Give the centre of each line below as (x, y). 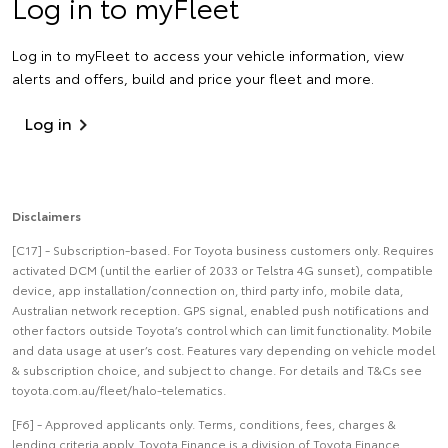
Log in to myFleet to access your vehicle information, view (208, 54)
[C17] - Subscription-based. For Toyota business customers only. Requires (223, 249)
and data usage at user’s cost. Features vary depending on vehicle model (223, 349)
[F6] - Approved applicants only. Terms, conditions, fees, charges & (204, 423)
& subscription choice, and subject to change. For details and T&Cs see (217, 369)
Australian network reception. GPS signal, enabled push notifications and (220, 309)
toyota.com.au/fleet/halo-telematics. (119, 389)
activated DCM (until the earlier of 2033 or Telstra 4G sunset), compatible (222, 269)
